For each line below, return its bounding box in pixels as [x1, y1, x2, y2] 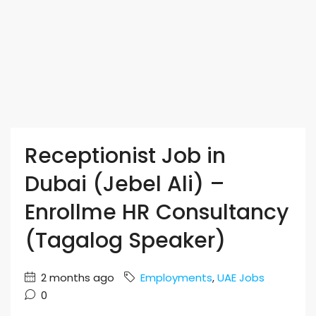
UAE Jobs [217, 270, 265, 285]
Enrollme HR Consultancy [25, 197, 288, 227]
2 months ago [38, 270, 114, 285]
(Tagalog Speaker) [25, 226, 226, 255]
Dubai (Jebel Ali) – [25, 169, 225, 199]
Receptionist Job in [25, 141, 226, 171]
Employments [140, 270, 212, 285]
